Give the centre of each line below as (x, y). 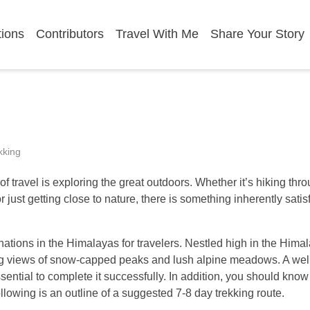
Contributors (70, 34)
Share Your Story (258, 34)
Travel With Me (157, 34)
